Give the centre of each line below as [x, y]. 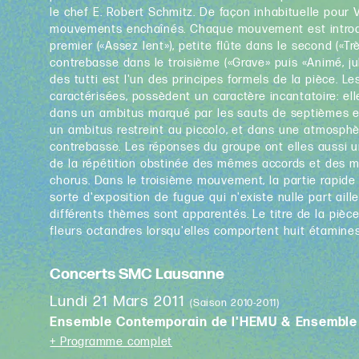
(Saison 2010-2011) [235, 303]
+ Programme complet [111, 342]
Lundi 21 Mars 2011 [120, 302]
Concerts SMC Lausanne [137, 274]
